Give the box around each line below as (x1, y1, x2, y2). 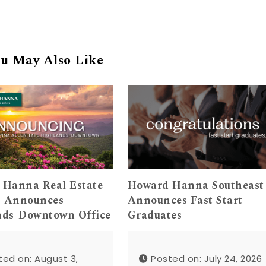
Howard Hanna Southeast (127, 178, 264, 194)
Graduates (127, 207, 182, 224)
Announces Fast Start (127, 192, 243, 209)
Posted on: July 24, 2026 (151, 252, 262, 265)
